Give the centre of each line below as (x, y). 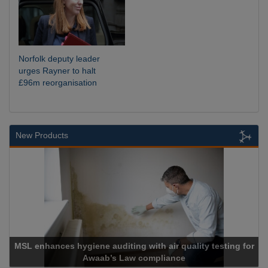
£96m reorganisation (58, 82)
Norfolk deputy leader (59, 58)
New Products (42, 135)
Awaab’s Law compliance (115, 258)
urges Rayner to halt (57, 70)
